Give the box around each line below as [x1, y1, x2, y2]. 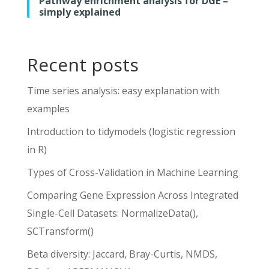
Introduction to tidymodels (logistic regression [26, 124, 235, 138]
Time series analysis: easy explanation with [26, 83, 220, 97]
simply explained [38, 5, 121, 19]
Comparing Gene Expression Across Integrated [26, 188, 238, 202]
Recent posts [26, 52, 139, 77]
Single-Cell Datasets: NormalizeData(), [26, 206, 198, 220]
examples [26, 101, 70, 115]
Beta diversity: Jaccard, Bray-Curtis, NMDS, [26, 247, 217, 261]
